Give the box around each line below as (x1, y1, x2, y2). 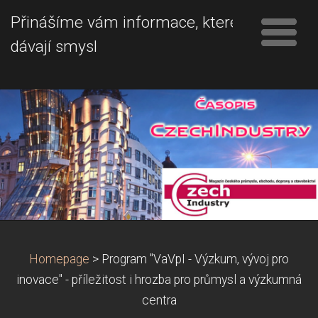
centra (141, 292, 177, 307)
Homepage (29, 251, 89, 266)
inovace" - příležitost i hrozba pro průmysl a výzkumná (16, 272, 302, 287)
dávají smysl (11, 37, 97, 56)
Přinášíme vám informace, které (11, 13, 238, 32)
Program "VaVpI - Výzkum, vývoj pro (102, 251, 289, 266)
